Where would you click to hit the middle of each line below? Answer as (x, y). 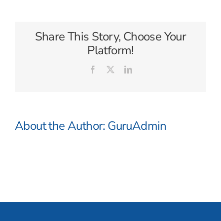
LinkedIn (146, 69)
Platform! (110, 50)
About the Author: (61, 126)
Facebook (111, 69)
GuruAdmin (137, 126)
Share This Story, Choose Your (110, 37)
